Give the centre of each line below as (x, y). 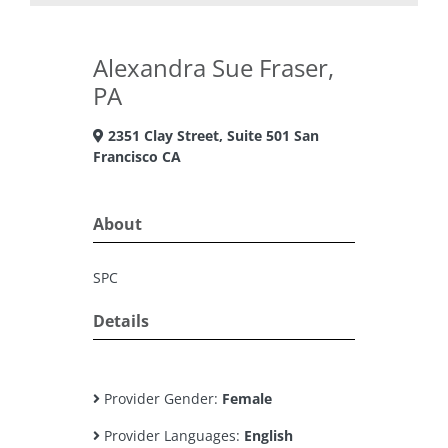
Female (247, 398)
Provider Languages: (172, 435)
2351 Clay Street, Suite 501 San (211, 135)
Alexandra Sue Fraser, (213, 67)
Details (121, 321)
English (268, 435)
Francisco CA (137, 156)
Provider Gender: (161, 398)
